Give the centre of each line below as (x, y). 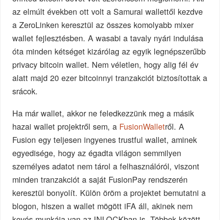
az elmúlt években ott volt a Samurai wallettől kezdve (108, 12)
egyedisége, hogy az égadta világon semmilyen (97, 152)
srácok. (25, 91)
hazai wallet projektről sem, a (66, 126)
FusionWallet (142, 126)
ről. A (175, 126)
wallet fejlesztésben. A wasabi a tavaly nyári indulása (108, 38)
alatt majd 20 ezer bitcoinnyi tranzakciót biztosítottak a (110, 78)
